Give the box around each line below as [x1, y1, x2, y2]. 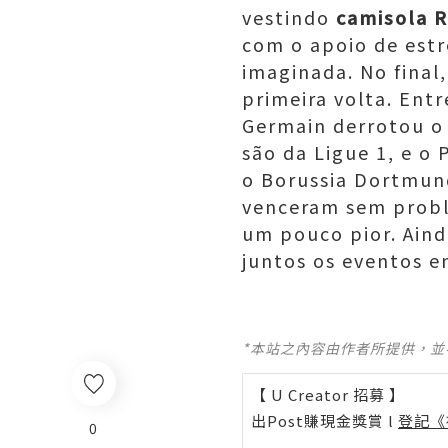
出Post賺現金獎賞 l [251, 410, 398, 431]
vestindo [242, 4, 336, 30]
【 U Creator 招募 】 [251, 384, 405, 405]
